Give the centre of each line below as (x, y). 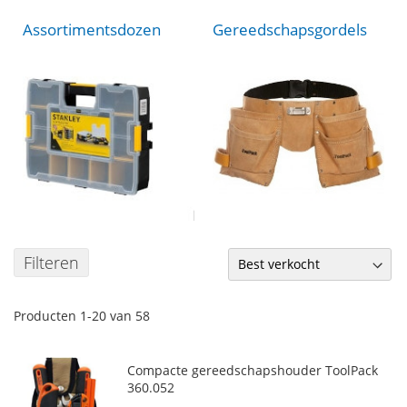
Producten (47, 316)
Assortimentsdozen (92, 30)
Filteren (51, 263)
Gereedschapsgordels (290, 30)
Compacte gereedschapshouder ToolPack (253, 370)
